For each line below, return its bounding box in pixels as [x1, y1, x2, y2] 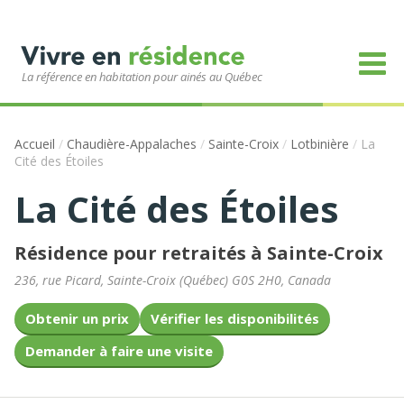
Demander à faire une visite [25, 342, 213, 360]
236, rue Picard [14, 271, 101, 289]
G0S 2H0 [232, 271, 281, 289]
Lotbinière [290, 135, 349, 152]
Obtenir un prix [25, 309, 129, 327]
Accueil [14, 135, 55, 152]
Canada [288, 271, 331, 289]
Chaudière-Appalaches [67, 135, 197, 152]
